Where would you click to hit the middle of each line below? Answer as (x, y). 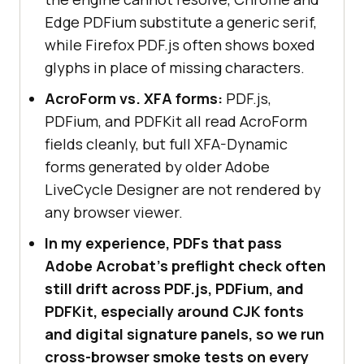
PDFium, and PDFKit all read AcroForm (176, 121)
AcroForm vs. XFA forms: (134, 98)
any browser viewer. (114, 212)
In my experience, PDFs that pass (163, 243)
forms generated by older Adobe (157, 166)
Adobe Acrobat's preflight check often (185, 265)
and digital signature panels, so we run (184, 334)
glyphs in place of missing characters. (175, 67)
